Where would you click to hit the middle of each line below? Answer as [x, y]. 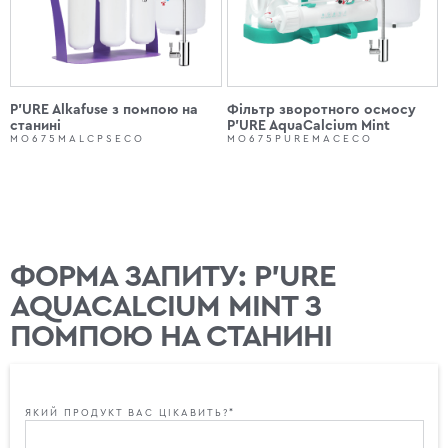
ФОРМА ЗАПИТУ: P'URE [173, 276]
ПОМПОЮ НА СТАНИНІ [171, 336]
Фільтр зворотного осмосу [321, 110]
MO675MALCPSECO [77, 139]
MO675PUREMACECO [299, 139]
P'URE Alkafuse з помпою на [104, 110]
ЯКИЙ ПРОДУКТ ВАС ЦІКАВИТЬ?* [130, 413]
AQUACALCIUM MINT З [165, 306]
